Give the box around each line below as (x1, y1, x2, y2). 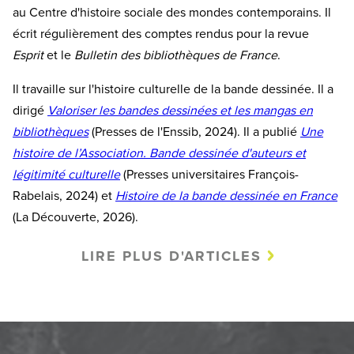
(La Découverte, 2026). (13, 209, 138, 225)
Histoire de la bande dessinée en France (115, 187, 337, 204)
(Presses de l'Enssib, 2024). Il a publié (88, 123, 300, 140)
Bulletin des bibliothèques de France (74, 47, 277, 63)
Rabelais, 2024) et (13, 187, 115, 204)
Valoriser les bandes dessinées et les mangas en (47, 102, 313, 119)
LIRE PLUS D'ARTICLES (81, 247, 262, 265)
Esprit (13, 47, 47, 63)
